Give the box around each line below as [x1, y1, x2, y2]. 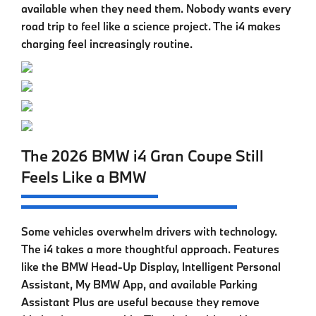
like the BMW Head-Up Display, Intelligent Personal [21, 260, 281, 274]
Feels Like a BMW [21, 166, 147, 188]
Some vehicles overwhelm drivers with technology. [21, 224, 277, 239]
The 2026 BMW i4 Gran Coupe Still [21, 145, 264, 166]
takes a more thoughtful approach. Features [53, 242, 279, 257]
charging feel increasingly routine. [21, 36, 193, 51]
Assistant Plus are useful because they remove [21, 295, 260, 310]
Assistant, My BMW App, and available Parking [21, 277, 257, 292]
